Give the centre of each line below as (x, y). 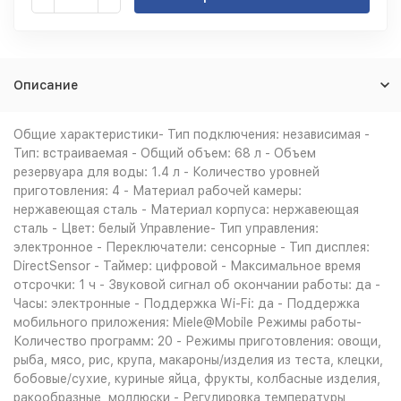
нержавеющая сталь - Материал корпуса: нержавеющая (186, 209)
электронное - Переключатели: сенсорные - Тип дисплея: (192, 247)
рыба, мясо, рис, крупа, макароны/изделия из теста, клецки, (198, 360)
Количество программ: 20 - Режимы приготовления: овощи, (197, 341)
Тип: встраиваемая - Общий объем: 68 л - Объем (165, 153)
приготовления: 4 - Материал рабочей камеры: (158, 191)
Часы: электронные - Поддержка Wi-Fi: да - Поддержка (187, 303)
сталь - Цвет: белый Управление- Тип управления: (166, 228)
